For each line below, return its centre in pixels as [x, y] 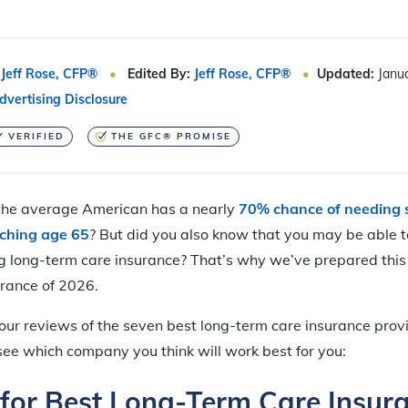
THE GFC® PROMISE [171, 136]
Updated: [347, 73]
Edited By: [159, 73]
